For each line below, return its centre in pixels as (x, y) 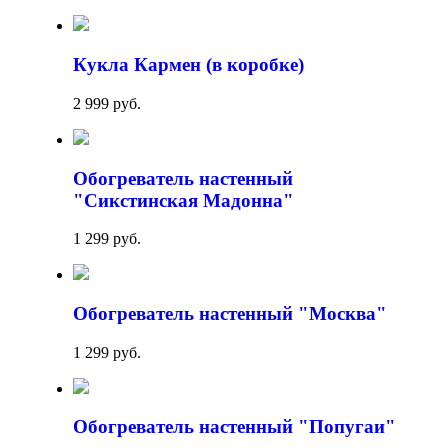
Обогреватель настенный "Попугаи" (234, 427)
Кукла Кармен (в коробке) (188, 65)
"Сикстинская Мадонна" (183, 200)
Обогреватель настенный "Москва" (230, 313)
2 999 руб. (107, 103)
